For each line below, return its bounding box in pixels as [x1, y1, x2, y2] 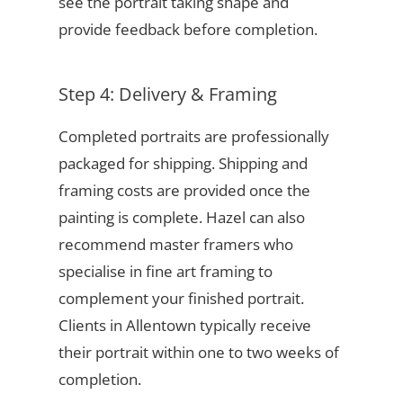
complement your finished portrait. [58, 288, 304, 309]
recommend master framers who [58, 234, 293, 255]
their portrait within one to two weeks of [58, 342, 339, 363]
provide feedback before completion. [58, 19, 318, 40]
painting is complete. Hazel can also [58, 207, 305, 228]
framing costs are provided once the [58, 180, 310, 201]
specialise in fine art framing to [58, 261, 273, 282]
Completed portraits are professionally [58, 126, 329, 148]
